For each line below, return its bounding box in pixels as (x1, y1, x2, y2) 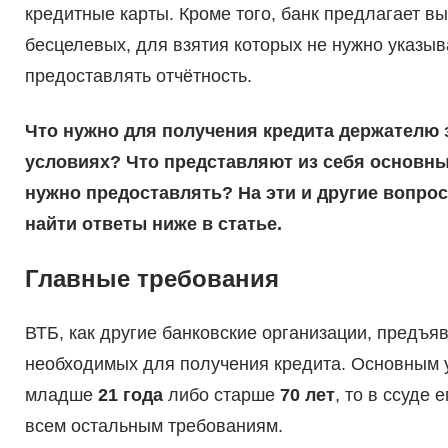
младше (24, 385, 98, 406)
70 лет (279, 385, 335, 406)
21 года (97, 385, 163, 406)
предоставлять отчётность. (24, 66, 252, 87)
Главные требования (24, 265, 279, 293)
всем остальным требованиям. (24, 416, 283, 437)
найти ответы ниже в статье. (24, 214, 282, 235)
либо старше (162, 385, 280, 406)
